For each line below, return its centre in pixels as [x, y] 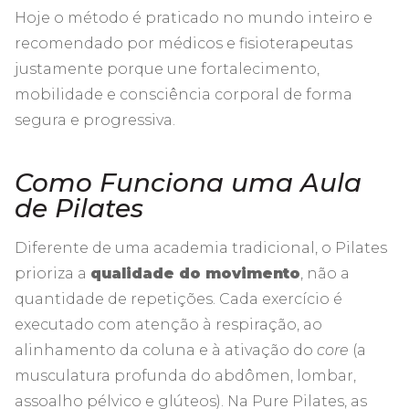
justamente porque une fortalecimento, [167, 68]
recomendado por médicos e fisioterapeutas [184, 43]
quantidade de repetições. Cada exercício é [178, 299]
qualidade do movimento [195, 273]
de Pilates [79, 208]
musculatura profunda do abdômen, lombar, [185, 375]
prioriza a [52, 273]
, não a [325, 273]
